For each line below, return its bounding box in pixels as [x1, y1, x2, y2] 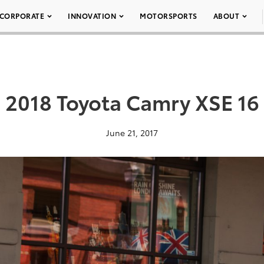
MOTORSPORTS [140, 11, 197, 21]
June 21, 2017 [106, 127, 158, 138]
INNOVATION [68, 11, 116, 21]
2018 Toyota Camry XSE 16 [5, 87, 259, 116]
